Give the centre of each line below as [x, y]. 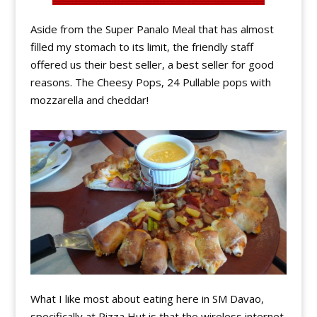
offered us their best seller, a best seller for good [152, 64]
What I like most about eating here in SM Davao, [147, 298]
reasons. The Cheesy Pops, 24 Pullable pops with [150, 82]
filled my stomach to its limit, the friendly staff [142, 46]
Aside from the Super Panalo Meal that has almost [152, 29]
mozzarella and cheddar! [89, 99]
